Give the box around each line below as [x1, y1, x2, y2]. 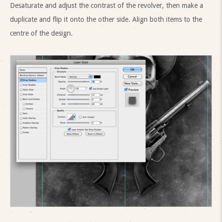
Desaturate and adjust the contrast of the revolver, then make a [10, 1, 203, 9]
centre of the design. [10, 29, 73, 37]
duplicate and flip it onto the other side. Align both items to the [10, 15, 202, 23]
